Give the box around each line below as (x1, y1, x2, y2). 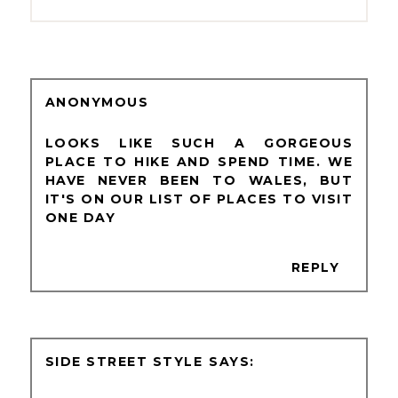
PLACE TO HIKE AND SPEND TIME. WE (44, 153, 354, 170)
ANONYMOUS (44, 93, 149, 110)
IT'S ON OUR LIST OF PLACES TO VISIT (44, 190, 354, 207)
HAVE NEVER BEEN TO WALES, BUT (44, 171, 354, 188)
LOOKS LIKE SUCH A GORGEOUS (44, 134, 354, 151)
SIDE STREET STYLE (44, 353, 203, 370)
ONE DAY (44, 209, 116, 226)
